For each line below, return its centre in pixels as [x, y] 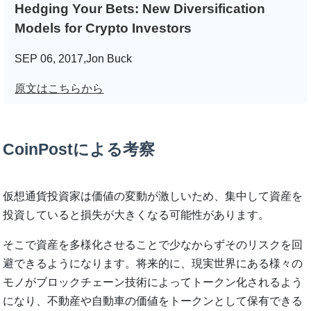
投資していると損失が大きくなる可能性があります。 [136, 215]
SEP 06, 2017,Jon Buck [74, 58]
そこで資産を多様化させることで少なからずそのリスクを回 [153, 245]
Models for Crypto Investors [103, 28]
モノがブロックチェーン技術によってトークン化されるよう [153, 283]
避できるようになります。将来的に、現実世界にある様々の [153, 264]
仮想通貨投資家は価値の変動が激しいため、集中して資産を [153, 196]
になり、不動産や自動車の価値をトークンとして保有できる [153, 301]
